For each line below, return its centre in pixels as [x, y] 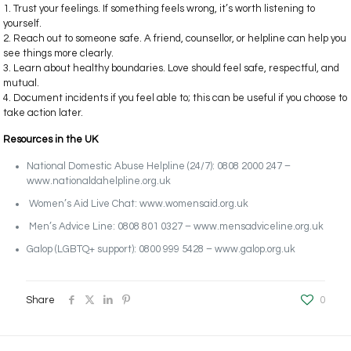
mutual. [22, 83]
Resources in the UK [51, 140]
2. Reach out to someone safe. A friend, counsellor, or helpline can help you [175, 39]
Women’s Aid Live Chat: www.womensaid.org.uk [138, 204]
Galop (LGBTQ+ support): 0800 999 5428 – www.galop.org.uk [161, 250]
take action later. [43, 113]
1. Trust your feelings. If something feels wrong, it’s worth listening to [159, 9]
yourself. [23, 24]
